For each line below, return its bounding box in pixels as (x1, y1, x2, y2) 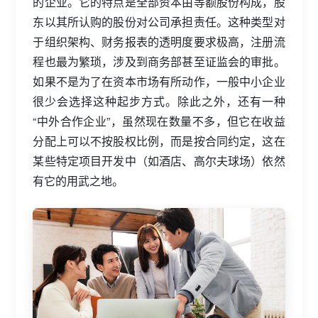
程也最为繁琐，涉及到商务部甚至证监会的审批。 (33, 53, 285, 70)
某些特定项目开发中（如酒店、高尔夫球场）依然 (33, 153, 285, 169)
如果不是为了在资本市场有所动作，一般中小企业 (33, 73, 285, 89)
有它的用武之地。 (33, 172, 124, 189)
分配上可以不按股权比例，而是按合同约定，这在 (33, 133, 285, 149)
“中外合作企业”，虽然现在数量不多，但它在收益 (33, 113, 285, 129)
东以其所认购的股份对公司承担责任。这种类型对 (33, 13, 285, 30)
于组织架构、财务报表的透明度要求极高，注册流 (33, 33, 285, 50)
